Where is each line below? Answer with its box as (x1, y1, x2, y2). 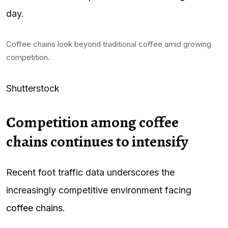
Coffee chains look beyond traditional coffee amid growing (6, 39, 211, 49)
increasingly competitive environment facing (6, 184, 191, 195)
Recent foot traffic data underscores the (6, 166, 175, 178)
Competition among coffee (6, 111, 179, 132)
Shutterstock (6, 82, 60, 94)
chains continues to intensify (6, 131, 188, 152)
